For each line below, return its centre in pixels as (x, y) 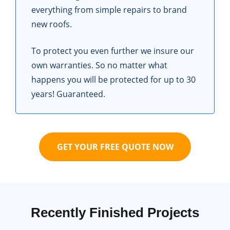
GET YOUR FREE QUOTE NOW (115, 147)
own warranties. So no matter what (99, 65)
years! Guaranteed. (68, 94)
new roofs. (52, 24)
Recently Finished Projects (115, 213)
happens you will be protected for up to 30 (113, 80)
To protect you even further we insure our (113, 51)
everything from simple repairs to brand (109, 10)
